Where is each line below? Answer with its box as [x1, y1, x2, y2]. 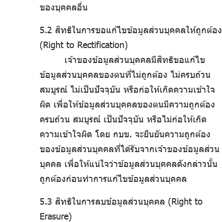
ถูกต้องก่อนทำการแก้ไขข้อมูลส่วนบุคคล [40, 173, 187, 184]
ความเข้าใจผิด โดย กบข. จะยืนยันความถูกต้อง [40, 128, 211, 140]
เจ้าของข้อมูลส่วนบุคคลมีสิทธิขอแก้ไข [64, 54, 205, 65]
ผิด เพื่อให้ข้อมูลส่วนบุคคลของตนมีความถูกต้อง [40, 99, 215, 110]
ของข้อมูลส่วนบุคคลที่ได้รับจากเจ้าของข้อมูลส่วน [40, 143, 220, 155]
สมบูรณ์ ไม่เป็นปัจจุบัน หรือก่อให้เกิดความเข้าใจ [40, 84, 215, 95]
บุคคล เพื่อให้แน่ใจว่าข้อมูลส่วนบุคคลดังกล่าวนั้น [40, 158, 218, 169]
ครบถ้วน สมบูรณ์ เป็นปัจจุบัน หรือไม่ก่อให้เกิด [40, 113, 207, 125]
